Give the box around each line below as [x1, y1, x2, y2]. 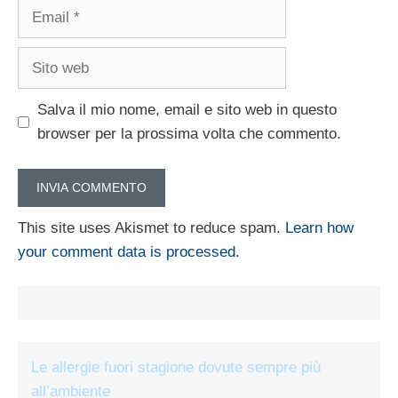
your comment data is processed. [18, 243, 240, 260]
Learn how [285, 219, 354, 236]
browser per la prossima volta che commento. [36, 125, 341, 143]
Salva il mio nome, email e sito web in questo [36, 101, 337, 119]
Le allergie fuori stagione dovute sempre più [31, 359, 321, 377]
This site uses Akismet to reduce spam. [18, 219, 285, 236]
